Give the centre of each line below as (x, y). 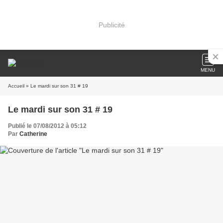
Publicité (111, 25)
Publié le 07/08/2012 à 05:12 (47, 126)
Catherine (33, 134)
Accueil (16, 86)
